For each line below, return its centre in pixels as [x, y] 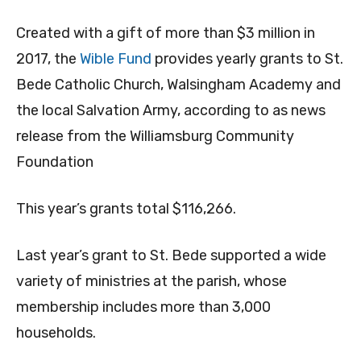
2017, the [48, 59]
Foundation [55, 162]
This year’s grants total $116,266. [126, 209]
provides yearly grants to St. [247, 59]
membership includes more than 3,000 [143, 307]
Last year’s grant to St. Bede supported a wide [171, 256]
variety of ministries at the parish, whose [151, 282]
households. [56, 333]
